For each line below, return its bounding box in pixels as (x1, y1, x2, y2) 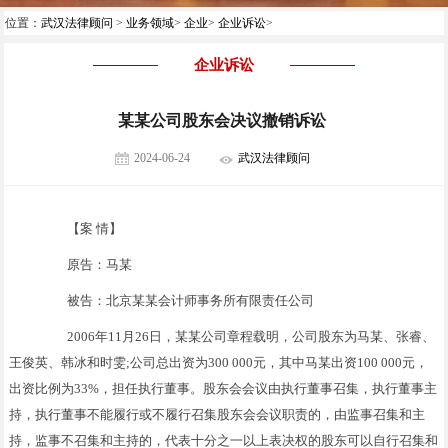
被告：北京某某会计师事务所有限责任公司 (41, 292, 315, 308)
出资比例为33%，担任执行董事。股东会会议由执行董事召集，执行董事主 (9, 380, 438, 396)
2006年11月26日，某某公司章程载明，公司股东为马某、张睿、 (41, 328, 436, 344)
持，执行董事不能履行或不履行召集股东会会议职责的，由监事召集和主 (9, 406, 426, 422)
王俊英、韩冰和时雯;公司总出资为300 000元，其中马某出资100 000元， (9, 354, 429, 370)
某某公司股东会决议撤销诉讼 (117, 111, 326, 129)
